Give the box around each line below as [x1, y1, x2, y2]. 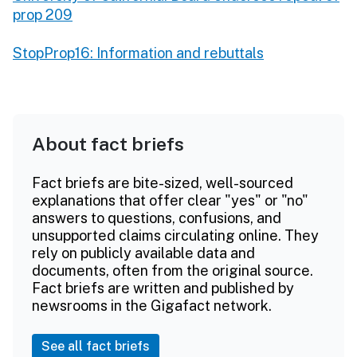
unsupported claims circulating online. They [32, 226, 319, 244]
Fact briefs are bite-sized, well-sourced [32, 174, 293, 191]
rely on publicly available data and [32, 244, 255, 261]
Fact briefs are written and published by [32, 279, 294, 296]
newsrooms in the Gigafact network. [32, 296, 272, 314]
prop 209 [13, 6, 73, 23]
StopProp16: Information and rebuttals [13, 44, 264, 61]
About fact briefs [32, 132, 184, 155]
